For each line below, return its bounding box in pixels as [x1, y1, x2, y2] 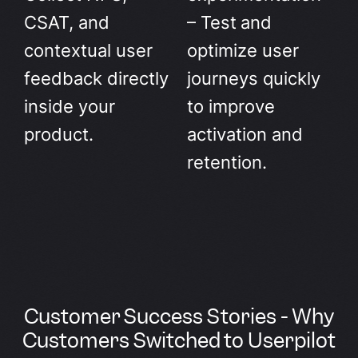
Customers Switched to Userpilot [22, 327, 336, 355]
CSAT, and [24, 12, 109, 34]
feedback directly [24, 68, 169, 89]
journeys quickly [187, 68, 320, 89]
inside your [24, 96, 115, 117]
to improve [187, 96, 275, 117]
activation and [187, 124, 303, 145]
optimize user [187, 40, 299, 62]
